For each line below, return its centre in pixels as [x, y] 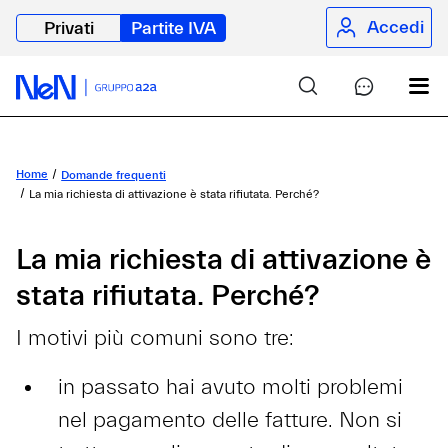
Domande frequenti [114, 174]
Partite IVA [173, 28]
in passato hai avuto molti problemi [230, 388]
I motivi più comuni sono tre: [155, 339]
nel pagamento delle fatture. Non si [230, 421]
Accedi [396, 27]
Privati [68, 28]
